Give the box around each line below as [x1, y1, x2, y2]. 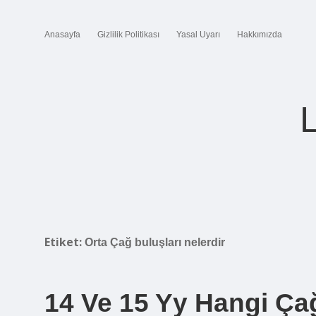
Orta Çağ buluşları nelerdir [85, 236, 225, 248]
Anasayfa [44, 30, 80, 39]
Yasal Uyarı [176, 30, 220, 39]
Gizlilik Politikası [97, 30, 159, 39]
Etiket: [44, 234, 85, 250]
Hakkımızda [237, 30, 282, 39]
